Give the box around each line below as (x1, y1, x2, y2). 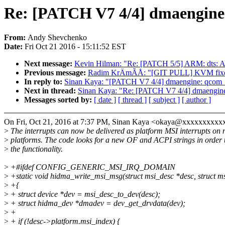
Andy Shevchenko (28, 33, 87, 42)
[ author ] (182, 95, 211, 104)
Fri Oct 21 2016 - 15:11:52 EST (25, 42, 126, 51)
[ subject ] (149, 95, 180, 104)
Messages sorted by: (24, 95, 94, 104)
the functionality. (9, 145, 63, 154)
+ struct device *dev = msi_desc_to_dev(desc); (9, 190, 160, 199)
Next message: (24, 59, 74, 68)
